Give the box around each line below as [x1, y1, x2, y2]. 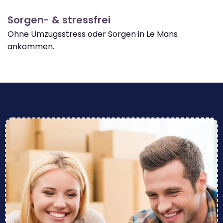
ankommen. [7, 40, 54, 52]
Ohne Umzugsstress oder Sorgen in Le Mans [7, 28, 178, 40]
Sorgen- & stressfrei [7, 12, 111, 27]
